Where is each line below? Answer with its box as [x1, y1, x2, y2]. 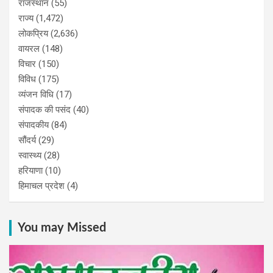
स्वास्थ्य [18, 149, 41, 161]
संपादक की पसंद [18, 104, 71, 115]
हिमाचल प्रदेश [18, 180, 65, 191]
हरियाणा [18, 165, 43, 176]
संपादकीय [18, 119, 49, 130]
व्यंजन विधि [18, 88, 54, 100]
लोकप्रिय [18, 27, 48, 39]
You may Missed [18, 221, 106, 234]
